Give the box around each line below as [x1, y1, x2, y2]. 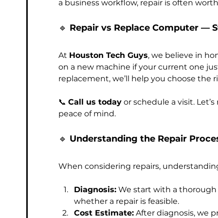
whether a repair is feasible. [74, 197, 179, 206]
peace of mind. [58, 109, 116, 118]
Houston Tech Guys [69, 51, 148, 60]
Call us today [68, 97, 122, 107]
